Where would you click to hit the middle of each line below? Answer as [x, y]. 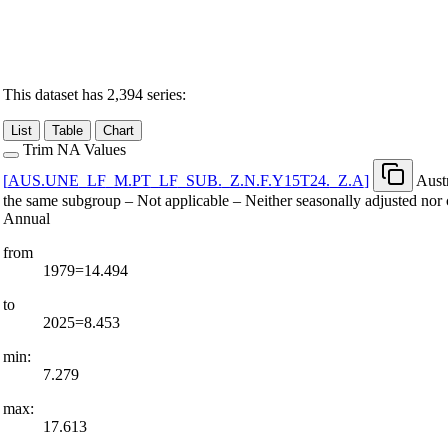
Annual [26, 218]
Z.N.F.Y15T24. [279, 180]
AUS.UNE [43, 180]
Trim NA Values [74, 149]
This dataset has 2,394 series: [94, 94]
